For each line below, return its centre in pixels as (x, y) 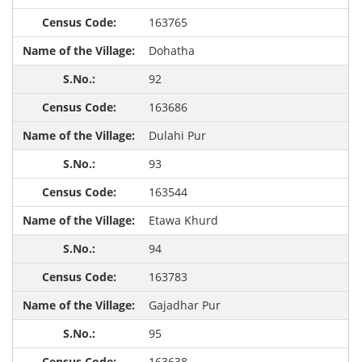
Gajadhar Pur (184, 305)
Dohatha (171, 51)
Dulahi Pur (177, 136)
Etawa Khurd (183, 221)
